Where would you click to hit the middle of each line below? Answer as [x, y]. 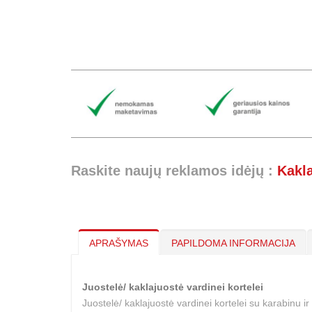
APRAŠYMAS [119, 243]
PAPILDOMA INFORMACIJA [233, 243]
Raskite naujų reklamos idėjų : [174, 171]
